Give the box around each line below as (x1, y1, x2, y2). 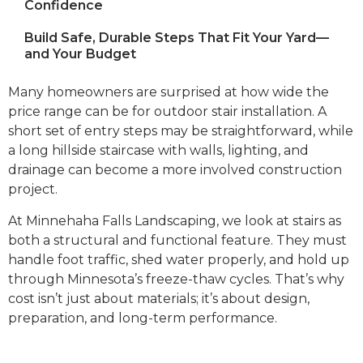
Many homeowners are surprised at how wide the (8, 84, 329, 100)
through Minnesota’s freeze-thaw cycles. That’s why (8, 271, 344, 287)
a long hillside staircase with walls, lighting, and (8, 143, 309, 159)
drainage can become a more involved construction (8, 162, 342, 178)
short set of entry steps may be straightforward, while (8, 123, 353, 139)
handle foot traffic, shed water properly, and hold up (8, 251, 349, 267)
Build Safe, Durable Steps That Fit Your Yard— (24, 30, 329, 46)
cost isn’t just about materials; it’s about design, (8, 290, 310, 306)
